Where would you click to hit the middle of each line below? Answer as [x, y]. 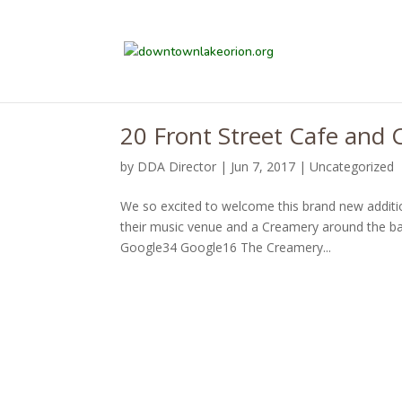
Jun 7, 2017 [263, 166]
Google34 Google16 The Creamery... [226, 247]
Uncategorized [352, 166]
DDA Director [177, 166]
